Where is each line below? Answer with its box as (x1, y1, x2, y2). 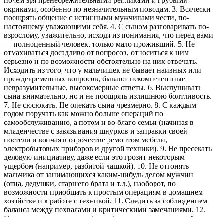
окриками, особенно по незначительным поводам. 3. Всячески (4, 4, 211, 13)
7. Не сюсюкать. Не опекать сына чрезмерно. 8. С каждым (4, 100, 196, 109)
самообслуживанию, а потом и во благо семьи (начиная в (4, 118, 194, 126)
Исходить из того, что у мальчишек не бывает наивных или (4, 65, 201, 74)
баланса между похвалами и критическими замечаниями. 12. (4, 205, 205, 214)
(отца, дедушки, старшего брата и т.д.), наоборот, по (4, 179, 176, 187)
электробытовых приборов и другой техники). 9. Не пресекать (4, 144, 212, 153)
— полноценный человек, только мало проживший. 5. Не (4, 39, 195, 48)
